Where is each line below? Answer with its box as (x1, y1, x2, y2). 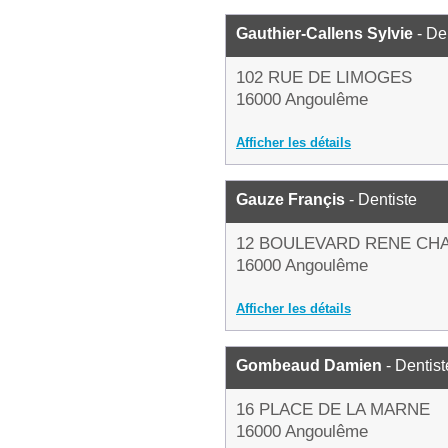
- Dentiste (345, 191, 417, 208)
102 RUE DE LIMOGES (236, 68, 412, 87)
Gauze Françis (236, 191, 345, 208)
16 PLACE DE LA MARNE (236, 400, 430, 419)
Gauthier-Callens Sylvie (236, 25, 413, 42)
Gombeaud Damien (236, 357, 382, 374)
